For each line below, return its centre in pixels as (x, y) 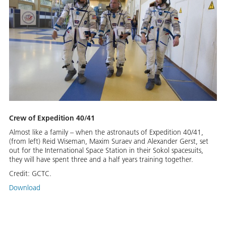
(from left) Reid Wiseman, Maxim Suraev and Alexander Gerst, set (109, 141)
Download (25, 187)
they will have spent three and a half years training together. (101, 159)
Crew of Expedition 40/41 (52, 118)
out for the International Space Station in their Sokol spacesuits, (106, 150)
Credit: (20, 173)
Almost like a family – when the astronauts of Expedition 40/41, (106, 132)
